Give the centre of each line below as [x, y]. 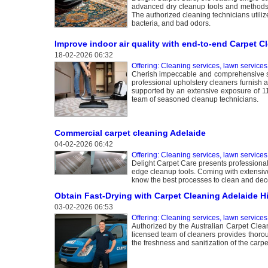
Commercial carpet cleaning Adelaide [130, 133]
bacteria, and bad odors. [171, 23]
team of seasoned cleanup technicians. [195, 99]
